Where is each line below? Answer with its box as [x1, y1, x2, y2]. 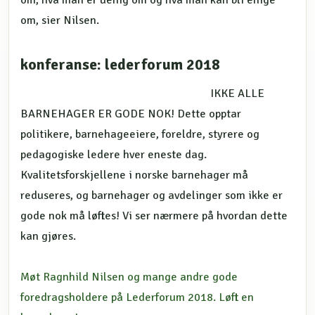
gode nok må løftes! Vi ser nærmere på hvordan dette [20, 208, 288, 223]
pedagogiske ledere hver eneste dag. [20, 147, 207, 162]
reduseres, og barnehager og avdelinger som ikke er [20, 188, 283, 202]
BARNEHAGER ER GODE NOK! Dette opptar [20, 106, 241, 121]
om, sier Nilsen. [20, 13, 99, 27]
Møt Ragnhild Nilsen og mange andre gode [20, 269, 238, 284]
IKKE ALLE [210, 86, 264, 101]
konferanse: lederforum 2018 [20, 55, 220, 74]
